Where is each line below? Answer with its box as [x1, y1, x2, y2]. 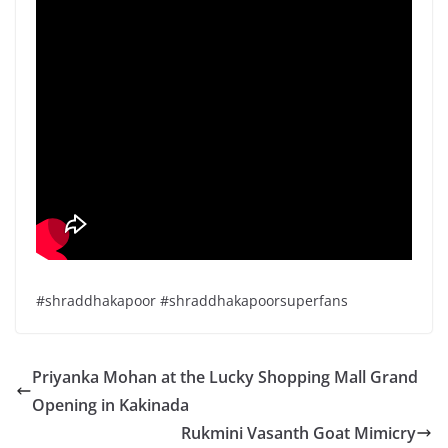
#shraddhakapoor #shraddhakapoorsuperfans [36, 291, 348, 311]
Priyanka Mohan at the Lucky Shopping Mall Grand [32, 366, 418, 389]
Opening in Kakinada [32, 394, 189, 417]
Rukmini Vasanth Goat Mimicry [181, 422, 416, 445]
